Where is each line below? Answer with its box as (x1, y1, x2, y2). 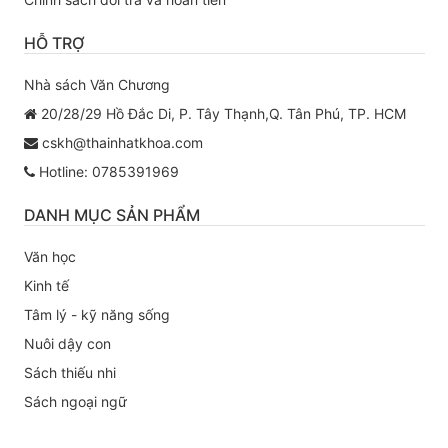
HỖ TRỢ (23, 33, 85, 53)
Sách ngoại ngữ (23, 393, 127, 410)
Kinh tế (23, 277, 69, 294)
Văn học (23, 248, 76, 265)
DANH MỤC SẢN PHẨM (23, 205, 200, 225)
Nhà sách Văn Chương (23, 76, 170, 93)
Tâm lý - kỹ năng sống (23, 306, 170, 323)
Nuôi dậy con (23, 335, 111, 352)
